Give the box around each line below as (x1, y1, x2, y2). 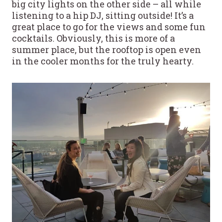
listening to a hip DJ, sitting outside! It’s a (12, 9, 194, 21)
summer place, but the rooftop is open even (12, 43, 201, 55)
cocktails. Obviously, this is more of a (12, 32, 175, 44)
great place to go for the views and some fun (12, 20, 206, 33)
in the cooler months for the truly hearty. (12, 55, 194, 67)
